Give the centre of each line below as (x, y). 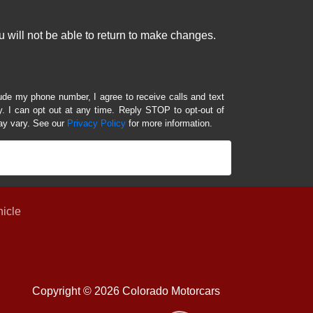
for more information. (169, 124)
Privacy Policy (96, 124)
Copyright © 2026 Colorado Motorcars (126, 291)
